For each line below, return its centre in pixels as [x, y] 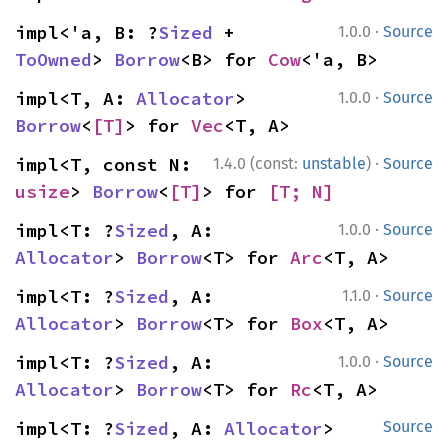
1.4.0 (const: [257, 163]
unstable [334, 163]
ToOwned [53, 59]
